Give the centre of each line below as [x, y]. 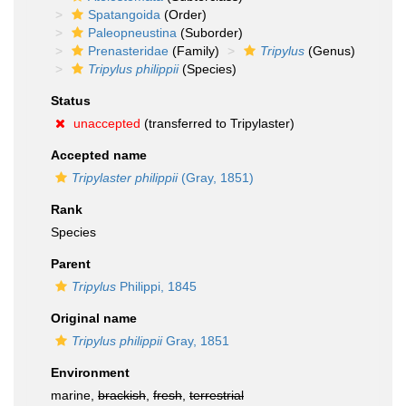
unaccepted [107, 123]
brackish [122, 395]
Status [71, 101]
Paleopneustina [132, 33]
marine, [74, 395]
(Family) [194, 51]
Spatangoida [124, 14]
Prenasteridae [128, 51]
